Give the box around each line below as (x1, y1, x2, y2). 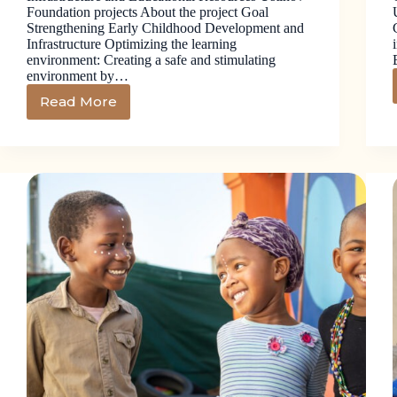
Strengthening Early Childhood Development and (27, 19, 304, 35)
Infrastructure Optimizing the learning (27, 35, 237, 51)
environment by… (27, 67, 128, 83)
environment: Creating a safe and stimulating (27, 51, 276, 67)
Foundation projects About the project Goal (27, 4, 269, 19)
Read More (40, 93, 117, 111)
